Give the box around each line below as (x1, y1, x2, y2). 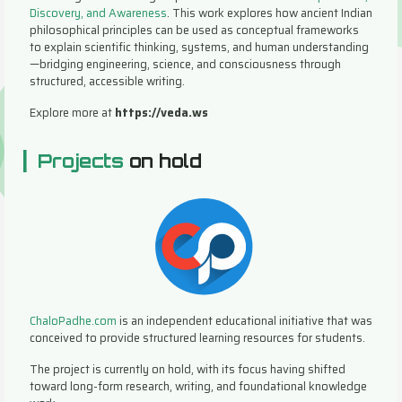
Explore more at (30, 103, 115, 123)
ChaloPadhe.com (30, 310, 117, 330)
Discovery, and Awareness (30, 4, 167, 23)
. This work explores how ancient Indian (167, 4, 372, 23)
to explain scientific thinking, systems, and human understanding (30, 38, 369, 57)
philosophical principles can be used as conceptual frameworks (30, 21, 359, 40)
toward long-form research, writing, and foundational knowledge (30, 376, 367, 396)
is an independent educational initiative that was (117, 310, 372, 330)
